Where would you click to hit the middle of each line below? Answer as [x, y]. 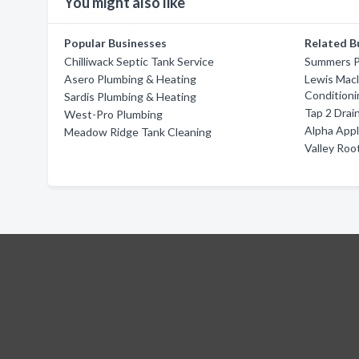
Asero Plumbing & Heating [130, 79]
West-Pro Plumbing [113, 114]
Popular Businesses [115, 43]
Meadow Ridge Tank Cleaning [138, 132]
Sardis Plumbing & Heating [130, 97]
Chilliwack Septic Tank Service [139, 61]
